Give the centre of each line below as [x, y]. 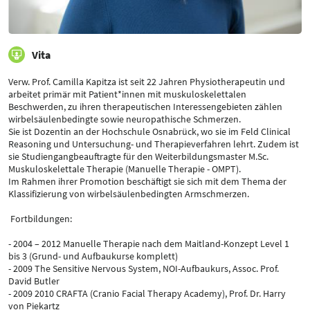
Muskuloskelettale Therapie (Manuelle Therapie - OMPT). [125, 169]
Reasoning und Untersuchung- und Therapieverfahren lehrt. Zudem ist [154, 144]
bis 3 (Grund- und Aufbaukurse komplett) [93, 256]
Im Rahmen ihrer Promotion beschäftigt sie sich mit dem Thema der [147, 182]
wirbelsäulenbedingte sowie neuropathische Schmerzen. [125, 119]
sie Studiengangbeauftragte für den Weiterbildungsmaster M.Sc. [138, 157]
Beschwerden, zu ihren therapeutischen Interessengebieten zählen [145, 107]
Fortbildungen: [40, 219]
